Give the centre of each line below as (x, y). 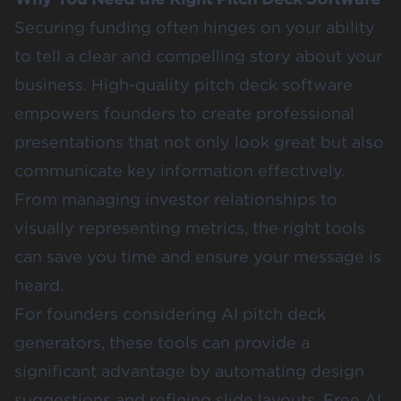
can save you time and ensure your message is (198, 257)
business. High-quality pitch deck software (183, 85)
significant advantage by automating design (189, 371)
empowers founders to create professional (184, 114)
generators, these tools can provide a (162, 343)
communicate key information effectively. (179, 171)
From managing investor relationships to (176, 200)
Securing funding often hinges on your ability (195, 28)
